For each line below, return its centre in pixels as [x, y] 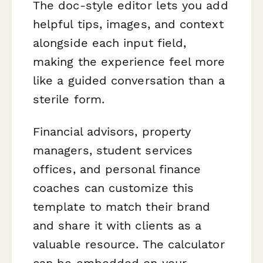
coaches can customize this [114, 188]
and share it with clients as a [117, 225]
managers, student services [113, 150]
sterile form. [69, 99]
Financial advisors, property [112, 131]
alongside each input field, [110, 43]
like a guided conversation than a [129, 80]
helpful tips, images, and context [128, 24]
